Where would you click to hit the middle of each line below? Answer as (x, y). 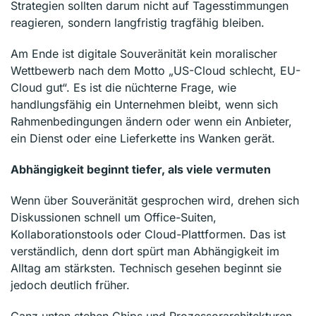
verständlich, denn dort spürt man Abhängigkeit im (145, 251)
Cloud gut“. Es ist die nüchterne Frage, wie (123, 87)
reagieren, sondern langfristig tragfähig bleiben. (138, 22)
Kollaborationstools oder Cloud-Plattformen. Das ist (148, 234)
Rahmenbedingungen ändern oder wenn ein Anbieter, (151, 121)
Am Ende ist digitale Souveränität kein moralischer (144, 53)
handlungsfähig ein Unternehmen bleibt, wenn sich (144, 104)
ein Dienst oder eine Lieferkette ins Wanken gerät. (143, 138)
